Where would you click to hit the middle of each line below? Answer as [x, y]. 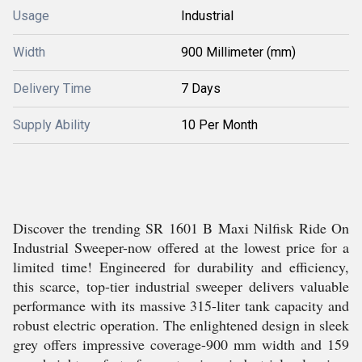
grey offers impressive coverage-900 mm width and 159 [181, 344]
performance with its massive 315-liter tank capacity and [181, 305]
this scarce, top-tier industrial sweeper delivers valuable [181, 286]
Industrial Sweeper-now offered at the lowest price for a [181, 247]
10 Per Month [219, 125]
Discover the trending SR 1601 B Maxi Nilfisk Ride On [181, 228]
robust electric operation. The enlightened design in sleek [181, 325]
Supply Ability [52, 125]
